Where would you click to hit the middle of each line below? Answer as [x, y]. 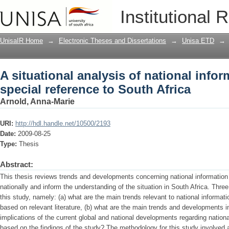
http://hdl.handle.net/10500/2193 [63, 123]
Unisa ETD [198, 41]
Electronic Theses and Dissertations [112, 41]
